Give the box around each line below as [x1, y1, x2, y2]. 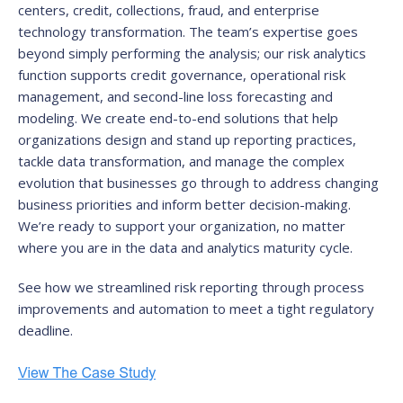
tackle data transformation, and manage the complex [18, 152, 345, 171]
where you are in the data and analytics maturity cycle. [18, 238, 353, 257]
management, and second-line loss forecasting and [18, 87, 333, 106]
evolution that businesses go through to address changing [18, 174, 379, 193]
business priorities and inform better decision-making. [18, 195, 351, 214]
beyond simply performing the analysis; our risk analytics [18, 44, 366, 63]
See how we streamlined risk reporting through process [18, 278, 364, 297]
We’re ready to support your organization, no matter [18, 217, 345, 236]
